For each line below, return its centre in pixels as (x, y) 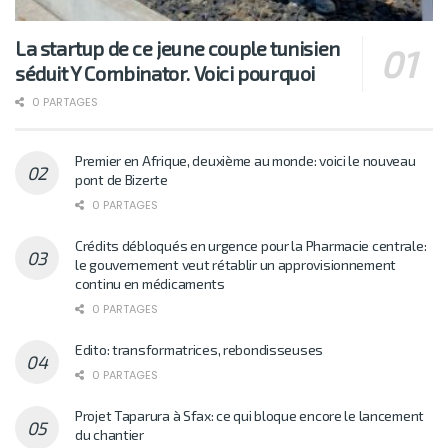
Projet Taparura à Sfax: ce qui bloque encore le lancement (250, 415)
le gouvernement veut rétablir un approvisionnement (236, 264)
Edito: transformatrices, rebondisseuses (199, 349)
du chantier (109, 434)
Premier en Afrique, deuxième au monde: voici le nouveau (245, 160)
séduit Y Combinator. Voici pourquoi (165, 72)
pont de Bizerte (121, 179)
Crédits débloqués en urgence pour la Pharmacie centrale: (251, 245)
